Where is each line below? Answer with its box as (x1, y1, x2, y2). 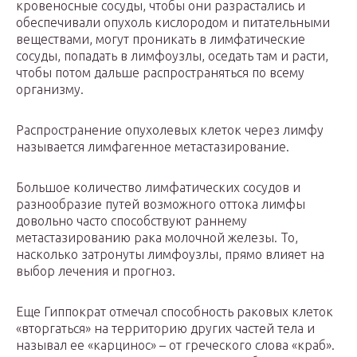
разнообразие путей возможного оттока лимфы (16, 197, 305, 211)
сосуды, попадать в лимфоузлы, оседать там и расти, (16, 49, 328, 63)
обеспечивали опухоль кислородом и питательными (16, 15, 330, 29)
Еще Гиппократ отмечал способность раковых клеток (16, 304, 333, 319)
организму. (16, 82, 84, 96)
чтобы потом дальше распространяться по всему (16, 65, 304, 80)
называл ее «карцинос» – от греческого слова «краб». (16, 338, 335, 352)
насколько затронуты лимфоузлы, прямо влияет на (16, 247, 324, 261)
